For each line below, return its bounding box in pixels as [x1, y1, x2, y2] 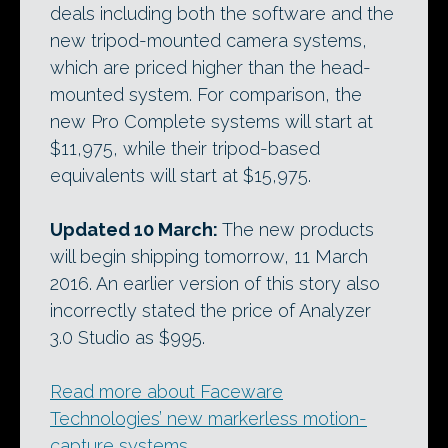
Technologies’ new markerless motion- [50, 408, 367, 430]
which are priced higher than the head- [50, 57, 371, 79]
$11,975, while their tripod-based [50, 138, 320, 160]
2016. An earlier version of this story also [50, 273, 380, 295]
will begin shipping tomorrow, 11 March [50, 246, 368, 268]
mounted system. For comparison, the [50, 84, 362, 106]
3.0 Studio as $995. [50, 327, 205, 349]
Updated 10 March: [50, 219, 218, 241]
